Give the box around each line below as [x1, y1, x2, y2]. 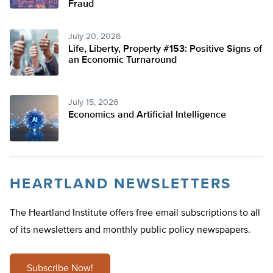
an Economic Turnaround [68, 55, 177, 65]
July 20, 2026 [68, 32, 121, 41]
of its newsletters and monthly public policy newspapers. [10, 225, 250, 235]
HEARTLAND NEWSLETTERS [10, 177, 232, 191]
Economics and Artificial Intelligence [68, 110, 226, 120]
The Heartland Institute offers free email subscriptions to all [10, 208, 260, 218]
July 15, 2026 [68, 98, 118, 107]
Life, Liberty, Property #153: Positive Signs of [68, 44, 262, 54]
